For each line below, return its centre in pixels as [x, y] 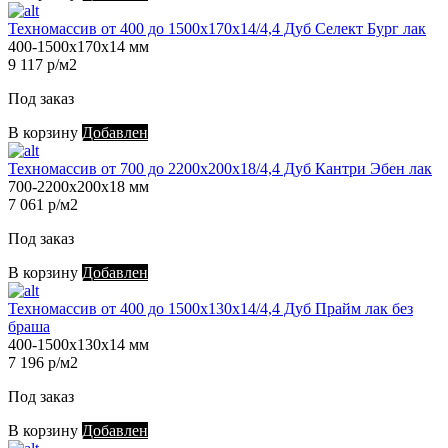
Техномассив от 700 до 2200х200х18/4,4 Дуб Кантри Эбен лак [220, 169]
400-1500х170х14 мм [78, 47]
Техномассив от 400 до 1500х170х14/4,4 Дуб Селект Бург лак [217, 29]
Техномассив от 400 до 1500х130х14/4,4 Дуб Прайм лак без [210, 309]
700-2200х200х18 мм [78, 187]
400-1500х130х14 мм [78, 345]
